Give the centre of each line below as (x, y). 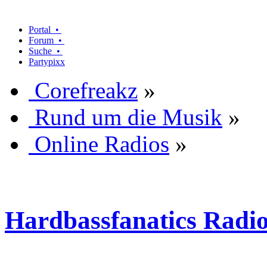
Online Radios (102, 144)
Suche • (46, 51)
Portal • (45, 29)
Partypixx (47, 61)
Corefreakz (86, 90)
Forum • (46, 40)
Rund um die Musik (128, 117)
